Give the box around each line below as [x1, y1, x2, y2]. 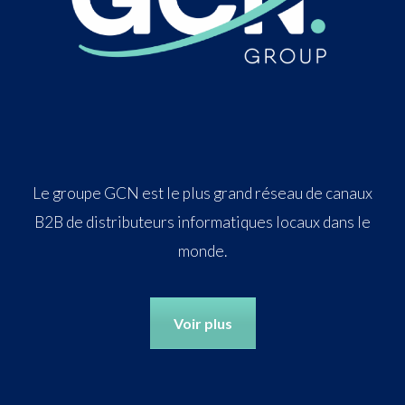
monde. [178, 240, 227, 260]
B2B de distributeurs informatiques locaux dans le [34, 212, 371, 231]
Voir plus [173, 314, 232, 332]
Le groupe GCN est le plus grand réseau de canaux [33, 183, 372, 202]
